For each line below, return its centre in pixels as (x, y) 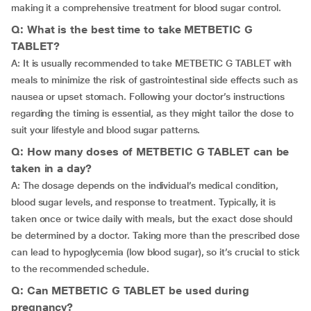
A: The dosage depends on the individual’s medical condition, (145, 185)
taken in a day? (51, 168)
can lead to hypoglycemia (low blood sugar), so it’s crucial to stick (155, 252)
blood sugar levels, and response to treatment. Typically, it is (143, 202)
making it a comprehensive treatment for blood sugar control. (146, 8)
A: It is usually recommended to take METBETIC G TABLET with (152, 63)
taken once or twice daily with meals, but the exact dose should (152, 219)
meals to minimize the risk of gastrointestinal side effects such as (154, 80)
